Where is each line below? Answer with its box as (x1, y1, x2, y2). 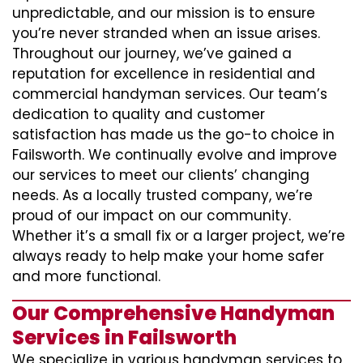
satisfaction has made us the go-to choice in (12, 125, 335, 144)
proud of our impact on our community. (12, 206, 291, 225)
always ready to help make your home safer (12, 246, 324, 266)
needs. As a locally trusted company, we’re (12, 186, 313, 205)
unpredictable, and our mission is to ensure (12, 3, 315, 23)
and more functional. (12, 267, 160, 286)
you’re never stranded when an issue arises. (12, 23, 320, 43)
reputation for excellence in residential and (12, 64, 315, 83)
